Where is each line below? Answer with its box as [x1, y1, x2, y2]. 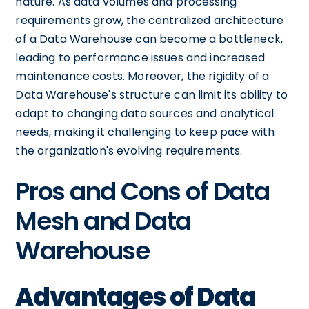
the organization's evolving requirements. [15, 142, 243, 159]
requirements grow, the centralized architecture [15, 12, 284, 28]
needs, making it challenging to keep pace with [15, 123, 275, 140]
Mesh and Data [15, 203, 191, 239]
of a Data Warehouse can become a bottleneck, [15, 30, 283, 47]
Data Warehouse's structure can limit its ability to [15, 86, 288, 103]
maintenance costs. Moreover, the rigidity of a [15, 68, 270, 84]
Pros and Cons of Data [15, 173, 270, 209]
